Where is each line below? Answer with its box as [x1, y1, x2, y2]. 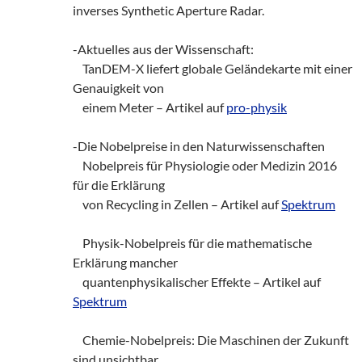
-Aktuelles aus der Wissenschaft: [73, 40, 254, 57]
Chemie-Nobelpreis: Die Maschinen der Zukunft [73, 331, 349, 347]
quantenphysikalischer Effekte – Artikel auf [73, 273, 321, 289]
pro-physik [226, 99, 287, 115]
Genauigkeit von [73, 79, 164, 95]
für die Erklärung [73, 176, 165, 192]
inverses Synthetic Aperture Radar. [73, 2, 264, 18]
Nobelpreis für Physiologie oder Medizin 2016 [73, 157, 337, 173]
